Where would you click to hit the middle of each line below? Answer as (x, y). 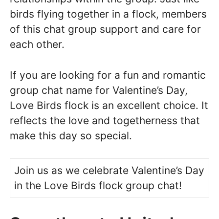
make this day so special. (71, 135)
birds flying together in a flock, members (108, 14)
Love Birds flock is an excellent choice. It (109, 105)
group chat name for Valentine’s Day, (99, 90)
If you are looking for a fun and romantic (108, 75)
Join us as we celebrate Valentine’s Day (109, 171)
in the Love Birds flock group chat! (98, 186)
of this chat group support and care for (105, 29)
